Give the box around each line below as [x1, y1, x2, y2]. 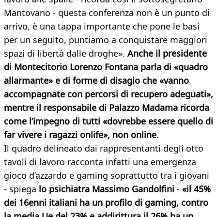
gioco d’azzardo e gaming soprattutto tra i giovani [4, 170, 209, 182]
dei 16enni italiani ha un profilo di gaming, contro [4, 197, 208, 209]
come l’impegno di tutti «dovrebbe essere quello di [4, 115, 213, 127]
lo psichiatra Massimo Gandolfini [39, 183, 174, 195]
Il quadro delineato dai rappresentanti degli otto [4, 142, 203, 155]
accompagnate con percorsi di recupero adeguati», [4, 88, 213, 100]
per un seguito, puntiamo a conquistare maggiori [4, 34, 207, 46]
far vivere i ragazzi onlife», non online [4, 129, 156, 141]
